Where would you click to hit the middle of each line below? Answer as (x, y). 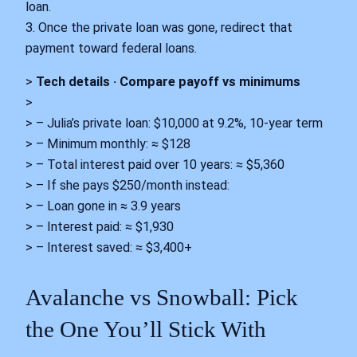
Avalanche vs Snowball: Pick (162, 298)
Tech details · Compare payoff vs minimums (168, 82)
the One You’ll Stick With (146, 330)
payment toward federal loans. (111, 48)
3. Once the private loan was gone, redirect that (159, 27)
